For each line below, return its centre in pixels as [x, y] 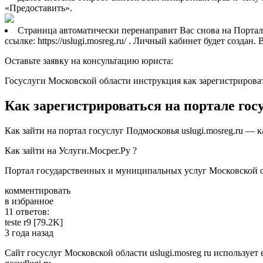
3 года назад [29, 233]
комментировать [38, 191]
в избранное [29, 201]
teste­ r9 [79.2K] [34, 222]
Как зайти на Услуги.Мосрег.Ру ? [71, 151]
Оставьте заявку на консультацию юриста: [89, 61]
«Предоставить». [38, 8]
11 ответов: [27, 212]
